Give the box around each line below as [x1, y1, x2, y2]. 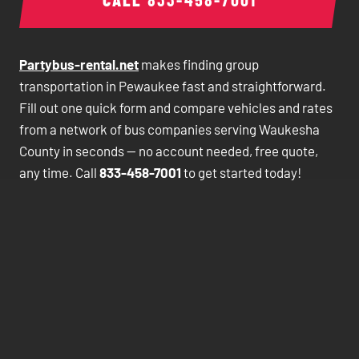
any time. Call [19, 164, 99, 180]
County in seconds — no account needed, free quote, [19, 143, 318, 159]
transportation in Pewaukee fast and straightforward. [19, 78, 326, 94]
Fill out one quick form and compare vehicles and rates [19, 99, 333, 115]
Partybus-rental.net [19, 56, 139, 72]
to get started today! [181, 164, 301, 180]
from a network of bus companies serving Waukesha [19, 121, 320, 137]
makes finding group [139, 56, 259, 72]
